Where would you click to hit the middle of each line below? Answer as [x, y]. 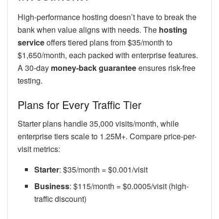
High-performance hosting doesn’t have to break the [107, 17]
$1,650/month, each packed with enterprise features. [108, 55]
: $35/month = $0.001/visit [104, 170]
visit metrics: [39, 149]
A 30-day [34, 67]
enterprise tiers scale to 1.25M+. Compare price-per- [107, 136]
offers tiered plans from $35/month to [109, 42]
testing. [30, 80]
